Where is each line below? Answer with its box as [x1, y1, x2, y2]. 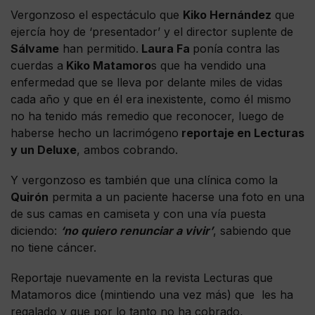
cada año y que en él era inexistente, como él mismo [11, 91, 291, 106]
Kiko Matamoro [63, 58, 151, 72]
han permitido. [59, 41, 139, 56]
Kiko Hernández [183, 7, 271, 22]
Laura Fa [139, 41, 193, 56]
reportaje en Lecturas [179, 125, 304, 140]
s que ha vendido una [151, 58, 266, 72]
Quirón [11, 189, 49, 204]
